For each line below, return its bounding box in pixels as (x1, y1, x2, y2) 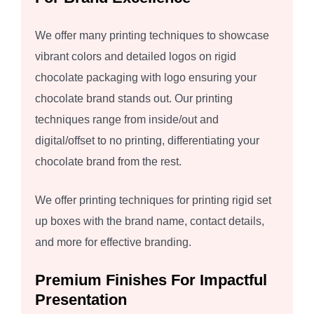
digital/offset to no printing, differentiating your (35, 135, 259, 147)
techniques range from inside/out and (35, 114, 219, 126)
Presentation (35, 291, 127, 309)
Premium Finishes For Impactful (35, 271, 267, 289)
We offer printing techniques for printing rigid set (35, 194, 271, 207)
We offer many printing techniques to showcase (35, 29, 269, 42)
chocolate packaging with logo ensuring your (35, 71, 257, 84)
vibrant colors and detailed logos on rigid (35, 50, 236, 63)
